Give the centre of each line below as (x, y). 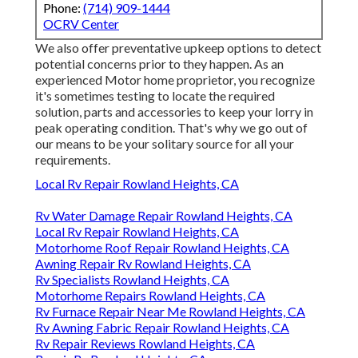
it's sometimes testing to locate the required (155, 96)
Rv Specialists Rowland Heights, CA (132, 280)
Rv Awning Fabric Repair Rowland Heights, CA (162, 328)
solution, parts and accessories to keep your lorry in (174, 112)
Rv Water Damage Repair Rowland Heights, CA (164, 216)
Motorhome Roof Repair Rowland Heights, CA (162, 248)
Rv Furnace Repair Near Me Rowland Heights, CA (170, 312)
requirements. (73, 160)
